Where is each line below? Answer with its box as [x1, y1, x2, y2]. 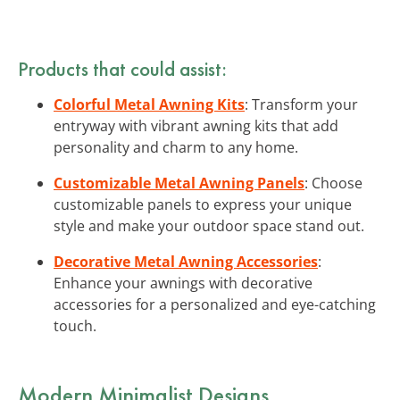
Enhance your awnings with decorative [54, 272, 312, 293]
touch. [54, 315, 96, 336]
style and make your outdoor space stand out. [54, 215, 364, 236]
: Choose [304, 172, 362, 193]
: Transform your [245, 94, 358, 114]
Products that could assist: [18, 54, 227, 82]
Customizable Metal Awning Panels [54, 172, 304, 193]
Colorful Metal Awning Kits [54, 94, 245, 114]
